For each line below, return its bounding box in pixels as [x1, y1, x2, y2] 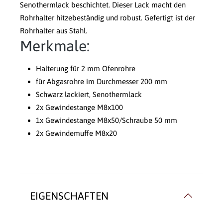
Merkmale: [20, 37, 90, 55]
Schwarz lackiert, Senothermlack [36, 90, 142, 99]
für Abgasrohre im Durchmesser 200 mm [36, 77, 167, 86]
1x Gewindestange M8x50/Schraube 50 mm [36, 116, 177, 125]
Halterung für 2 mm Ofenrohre [36, 64, 135, 73]
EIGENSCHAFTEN [30, 190, 109, 202]
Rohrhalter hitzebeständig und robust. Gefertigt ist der [20, 13, 195, 22]
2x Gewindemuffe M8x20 [36, 129, 117, 138]
